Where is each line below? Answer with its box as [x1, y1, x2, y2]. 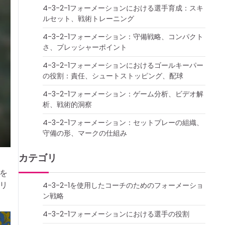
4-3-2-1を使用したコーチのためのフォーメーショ [43, 180, 203, 190]
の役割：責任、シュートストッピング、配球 [43, 71, 183, 81]
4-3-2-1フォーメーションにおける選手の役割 [43, 209, 189, 219]
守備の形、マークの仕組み [43, 128, 127, 138]
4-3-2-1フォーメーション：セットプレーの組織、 [43, 118, 203, 128]
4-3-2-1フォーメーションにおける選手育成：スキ [43, 3, 203, 13]
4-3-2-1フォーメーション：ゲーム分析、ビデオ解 [43, 89, 203, 99]
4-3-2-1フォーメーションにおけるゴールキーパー [43, 60, 203, 70]
